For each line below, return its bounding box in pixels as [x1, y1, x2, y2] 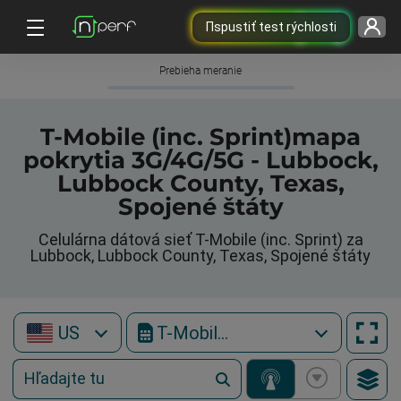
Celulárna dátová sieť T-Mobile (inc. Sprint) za [38, 230, 363, 249]
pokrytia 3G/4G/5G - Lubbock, [22, 146, 379, 175]
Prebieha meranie [159, 64, 242, 77]
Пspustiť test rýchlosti [205, 19, 337, 34]
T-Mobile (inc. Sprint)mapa [40, 123, 361, 151]
